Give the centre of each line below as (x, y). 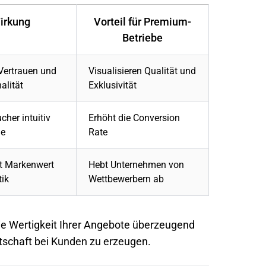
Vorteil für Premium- (142, 22)
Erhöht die (111, 118)
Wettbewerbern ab (126, 179)
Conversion (156, 118)
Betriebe (142, 38)
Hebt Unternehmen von (136, 165)
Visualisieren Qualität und (142, 71)
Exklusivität (113, 85)
